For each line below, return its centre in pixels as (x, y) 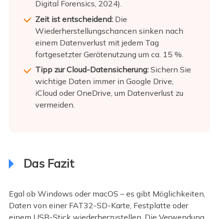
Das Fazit (49, 164)
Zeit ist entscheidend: (74, 19)
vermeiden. (55, 105)
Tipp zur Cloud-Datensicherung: (92, 70)
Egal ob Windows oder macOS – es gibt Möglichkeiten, (107, 194)
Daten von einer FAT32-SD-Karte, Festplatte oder (98, 206)
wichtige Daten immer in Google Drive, (104, 81)
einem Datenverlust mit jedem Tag (97, 42)
